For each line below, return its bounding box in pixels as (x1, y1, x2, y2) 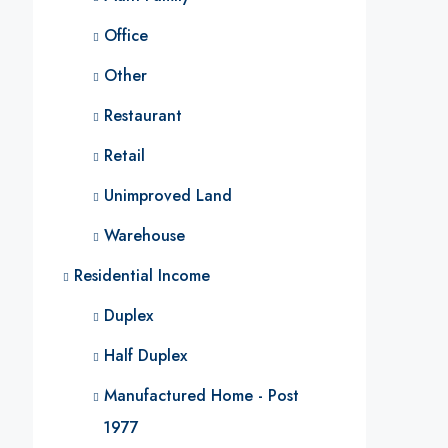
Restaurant (104, 104, 182, 127)
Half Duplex (104, 344, 187, 367)
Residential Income (74, 264, 210, 287)
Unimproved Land (104, 184, 232, 207)
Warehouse (104, 224, 185, 247)
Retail (104, 144, 145, 167)
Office (104, 24, 148, 47)
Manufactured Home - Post (104, 384, 299, 407)
